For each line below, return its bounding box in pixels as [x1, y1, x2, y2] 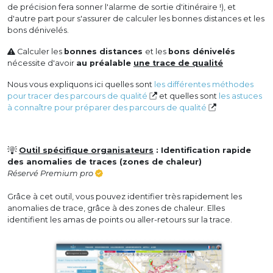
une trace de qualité [133, 58, 223, 68]
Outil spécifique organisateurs [19, 145, 154, 155]
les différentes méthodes [154, 79, 253, 89]
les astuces [219, 91, 262, 101]
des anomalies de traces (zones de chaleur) [7, 157, 202, 166]
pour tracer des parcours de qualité [7, 91, 149, 101]
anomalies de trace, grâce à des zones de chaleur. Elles [7, 203, 225, 213]
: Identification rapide [154, 145, 251, 155]
